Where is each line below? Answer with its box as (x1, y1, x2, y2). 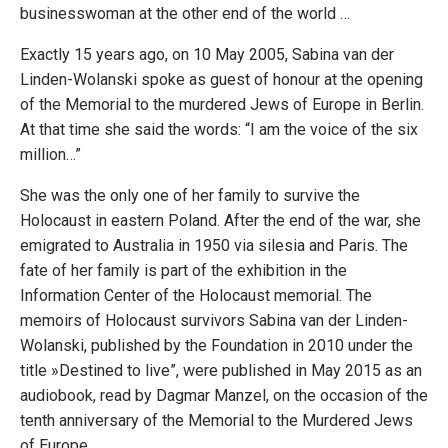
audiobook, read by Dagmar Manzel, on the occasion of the (20, 386, 428, 406)
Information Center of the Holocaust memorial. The (20, 286, 372, 306)
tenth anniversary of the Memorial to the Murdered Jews (20, 411, 413, 431)
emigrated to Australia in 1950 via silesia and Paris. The (20, 236, 408, 256)
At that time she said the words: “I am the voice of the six (20, 120, 418, 140)
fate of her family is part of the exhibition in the (20, 261, 347, 281)
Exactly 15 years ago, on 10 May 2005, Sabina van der (20, 45, 394, 65)
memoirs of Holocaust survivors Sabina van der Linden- (20, 311, 408, 331)
